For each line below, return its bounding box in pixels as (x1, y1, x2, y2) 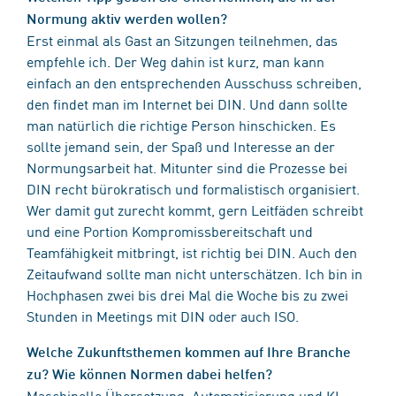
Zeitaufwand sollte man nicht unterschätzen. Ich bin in (27, 263, 362, 283)
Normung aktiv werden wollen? (27, 9, 227, 27)
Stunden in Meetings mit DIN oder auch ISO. (27, 305, 299, 325)
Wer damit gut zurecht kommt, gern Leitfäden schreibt (27, 199, 363, 219)
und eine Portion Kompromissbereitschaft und (27, 220, 313, 240)
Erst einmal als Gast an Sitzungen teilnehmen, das (27, 29, 338, 49)
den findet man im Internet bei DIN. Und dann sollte (27, 93, 347, 113)
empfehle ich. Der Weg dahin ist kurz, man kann (27, 50, 324, 71)
